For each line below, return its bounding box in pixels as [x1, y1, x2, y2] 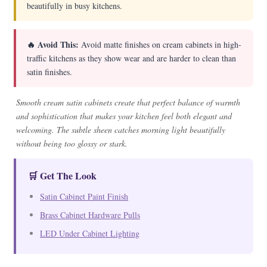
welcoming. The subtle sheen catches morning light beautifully [16, 124, 226, 135]
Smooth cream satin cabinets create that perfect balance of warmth [16, 97, 241, 108]
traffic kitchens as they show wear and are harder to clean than [27, 52, 237, 64]
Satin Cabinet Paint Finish [40, 191, 129, 202]
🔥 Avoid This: [27, 38, 79, 51]
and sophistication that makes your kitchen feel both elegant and [16, 110, 232, 122]
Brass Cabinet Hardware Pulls [40, 209, 141, 221]
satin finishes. [27, 66, 73, 77]
